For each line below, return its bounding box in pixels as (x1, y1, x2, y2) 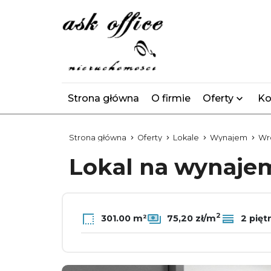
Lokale (173, 133, 199, 142)
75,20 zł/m (165, 212, 216, 224)
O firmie (151, 93, 191, 104)
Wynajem (210, 133, 247, 142)
